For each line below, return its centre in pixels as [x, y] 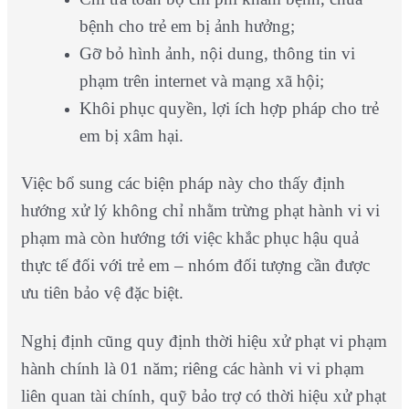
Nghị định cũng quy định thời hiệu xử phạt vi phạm [204, 341]
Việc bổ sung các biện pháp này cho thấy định [183, 184]
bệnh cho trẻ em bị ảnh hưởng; [187, 26]
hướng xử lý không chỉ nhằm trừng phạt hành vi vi [200, 211]
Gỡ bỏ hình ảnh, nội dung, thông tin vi [217, 54]
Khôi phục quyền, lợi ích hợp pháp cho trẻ [229, 109]
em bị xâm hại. [131, 136]
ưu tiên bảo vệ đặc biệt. [102, 293]
